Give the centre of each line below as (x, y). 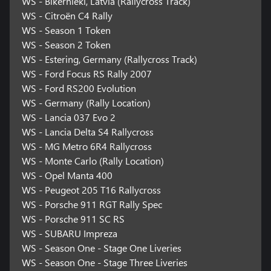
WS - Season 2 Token (66, 45)
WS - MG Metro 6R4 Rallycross (87, 146)
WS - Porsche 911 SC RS (73, 219)
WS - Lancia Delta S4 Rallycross (87, 132)
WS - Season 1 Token (66, 30)
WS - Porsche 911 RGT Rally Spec (92, 204)
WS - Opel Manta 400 (67, 175)
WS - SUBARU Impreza (69, 233)
